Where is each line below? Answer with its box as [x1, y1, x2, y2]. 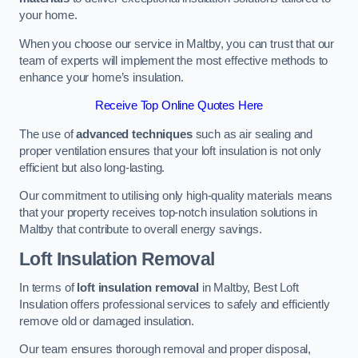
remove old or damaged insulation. [19, 314, 195, 328]
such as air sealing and [192, 127, 313, 141]
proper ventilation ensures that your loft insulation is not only [19, 144, 321, 157]
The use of [19, 127, 77, 141]
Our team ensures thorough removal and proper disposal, [19, 343, 312, 356]
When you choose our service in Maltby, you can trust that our [19, 37, 335, 50]
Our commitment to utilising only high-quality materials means [19, 189, 333, 203]
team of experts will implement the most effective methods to [19, 54, 328, 67]
